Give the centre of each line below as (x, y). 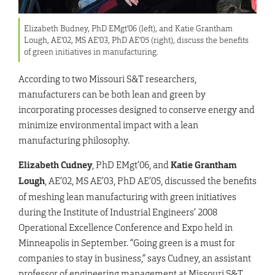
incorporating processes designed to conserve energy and (137, 110)
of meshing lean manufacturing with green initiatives (127, 197)
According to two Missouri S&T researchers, (107, 79)
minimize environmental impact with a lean (108, 125)
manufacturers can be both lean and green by (112, 95)
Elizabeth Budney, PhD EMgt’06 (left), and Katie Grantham (129, 28)
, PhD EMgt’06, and (131, 165)
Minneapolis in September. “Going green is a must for (127, 243)
